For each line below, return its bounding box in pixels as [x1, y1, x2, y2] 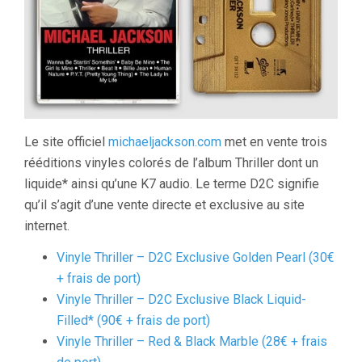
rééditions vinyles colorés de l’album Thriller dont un [24, 155, 318, 170]
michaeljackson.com [108, 134, 221, 149]
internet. [24, 218, 69, 234]
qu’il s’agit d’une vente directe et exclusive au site [24, 197, 305, 213]
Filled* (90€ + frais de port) [57, 313, 210, 328]
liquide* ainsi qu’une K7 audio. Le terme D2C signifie [24, 176, 319, 192]
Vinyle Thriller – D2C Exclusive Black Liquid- [57, 292, 306, 307]
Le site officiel [24, 134, 108, 149]
